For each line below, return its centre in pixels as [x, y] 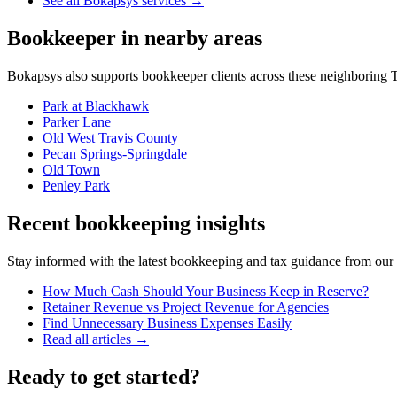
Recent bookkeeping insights [136, 223]
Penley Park [76, 185]
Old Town [71, 169]
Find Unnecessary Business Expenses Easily [167, 323]
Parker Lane [77, 121]
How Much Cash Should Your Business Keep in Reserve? [206, 291]
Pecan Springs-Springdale [115, 153]
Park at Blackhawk [96, 105]
